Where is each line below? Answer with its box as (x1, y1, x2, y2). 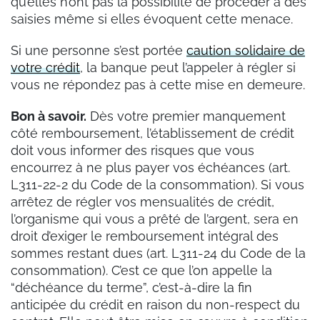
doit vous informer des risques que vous (11, 143, 254, 159)
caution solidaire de (186, 43, 305, 59)
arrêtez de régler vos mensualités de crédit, (11, 194, 274, 210)
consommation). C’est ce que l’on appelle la (11, 263, 272, 279)
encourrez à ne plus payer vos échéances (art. (11, 160, 290, 176)
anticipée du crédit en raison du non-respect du (11, 297, 300, 313)
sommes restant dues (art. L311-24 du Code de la (11, 246, 306, 261)
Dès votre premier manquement (86, 109, 286, 124)
